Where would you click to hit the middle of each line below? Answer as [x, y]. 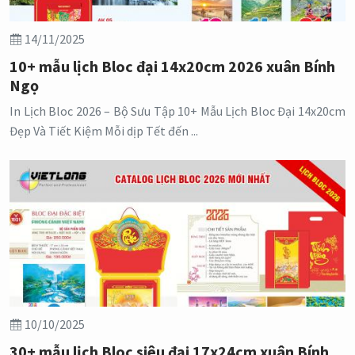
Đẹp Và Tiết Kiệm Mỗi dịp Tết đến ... [104, 131]
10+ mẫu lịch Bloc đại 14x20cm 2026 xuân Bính [172, 67]
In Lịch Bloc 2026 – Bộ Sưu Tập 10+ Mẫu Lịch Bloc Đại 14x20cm [177, 111]
